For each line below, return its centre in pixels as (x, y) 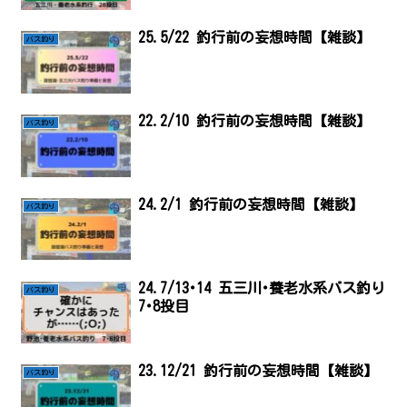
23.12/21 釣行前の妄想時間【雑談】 (258, 371)
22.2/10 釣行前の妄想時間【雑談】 (283, 121)
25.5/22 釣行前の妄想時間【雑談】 (254, 38)
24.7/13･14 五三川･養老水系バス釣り (261, 288)
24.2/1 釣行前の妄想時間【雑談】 (250, 204)
